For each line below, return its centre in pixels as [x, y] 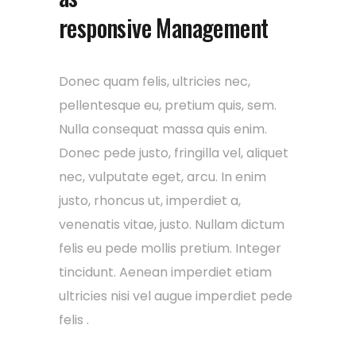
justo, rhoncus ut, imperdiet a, [150, 200]
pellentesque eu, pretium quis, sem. [168, 105]
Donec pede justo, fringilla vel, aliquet [174, 153]
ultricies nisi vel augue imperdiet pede [176, 296]
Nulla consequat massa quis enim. [163, 129]
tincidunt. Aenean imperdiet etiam [165, 272]
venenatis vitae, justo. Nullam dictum [172, 224]
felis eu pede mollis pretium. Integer [170, 248]
